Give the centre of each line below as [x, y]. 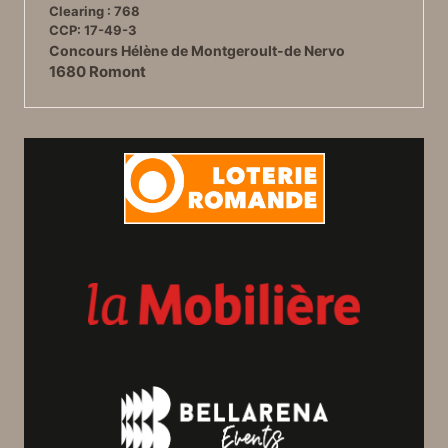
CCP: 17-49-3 [93, 30]
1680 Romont [97, 72]
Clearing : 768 [94, 11]
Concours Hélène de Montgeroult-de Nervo [197, 51]
